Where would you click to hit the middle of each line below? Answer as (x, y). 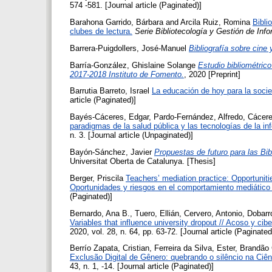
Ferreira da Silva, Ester (195, 248)
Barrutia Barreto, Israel (110, 91)
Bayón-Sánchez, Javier (111, 152)
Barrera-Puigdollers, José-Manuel (128, 48)
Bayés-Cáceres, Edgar (109, 117)
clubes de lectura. (101, 32)
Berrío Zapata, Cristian (110, 248)
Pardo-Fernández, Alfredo (198, 117)
